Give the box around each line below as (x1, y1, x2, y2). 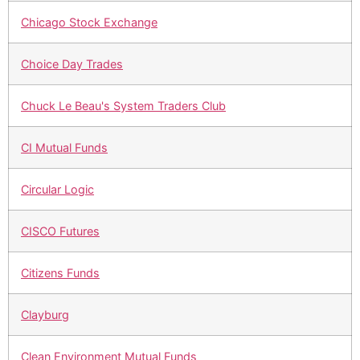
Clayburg (21, 308, 69, 322)
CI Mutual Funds (21, 141, 108, 155)
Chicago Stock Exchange (21, 15, 157, 30)
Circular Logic (21, 182, 94, 197)
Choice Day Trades (21, 57, 123, 72)
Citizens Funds (21, 266, 100, 280)
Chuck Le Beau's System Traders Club (21, 99, 226, 113)
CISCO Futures (21, 224, 100, 239)
